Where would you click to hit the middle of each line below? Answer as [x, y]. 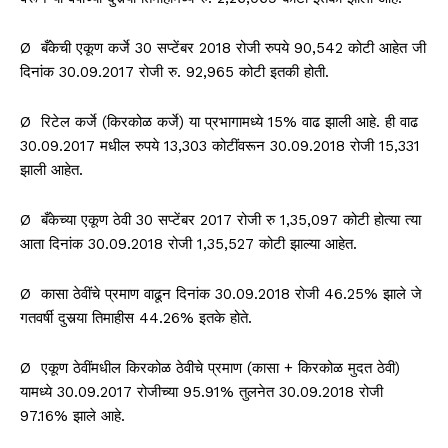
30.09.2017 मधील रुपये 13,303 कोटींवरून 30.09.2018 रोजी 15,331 [220, 145]
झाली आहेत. [51, 169]
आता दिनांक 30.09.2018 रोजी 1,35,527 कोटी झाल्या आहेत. [188, 243]
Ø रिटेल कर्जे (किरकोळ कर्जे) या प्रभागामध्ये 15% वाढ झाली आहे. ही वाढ [219, 121]
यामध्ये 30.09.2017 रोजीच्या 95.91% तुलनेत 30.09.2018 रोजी [201, 391]
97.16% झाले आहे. [72, 415]
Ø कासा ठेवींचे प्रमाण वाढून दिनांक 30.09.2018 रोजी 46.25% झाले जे [221, 293]
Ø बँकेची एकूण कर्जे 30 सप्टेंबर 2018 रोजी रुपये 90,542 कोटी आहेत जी [223, 47]
